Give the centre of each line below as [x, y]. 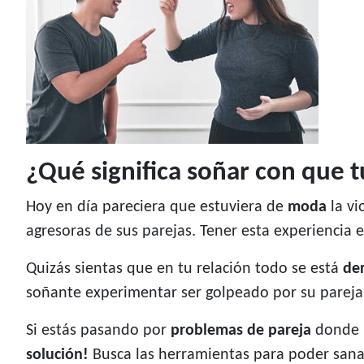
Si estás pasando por [98, 331]
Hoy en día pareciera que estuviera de [157, 208]
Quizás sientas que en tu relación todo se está [184, 269]
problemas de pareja [241, 331]
